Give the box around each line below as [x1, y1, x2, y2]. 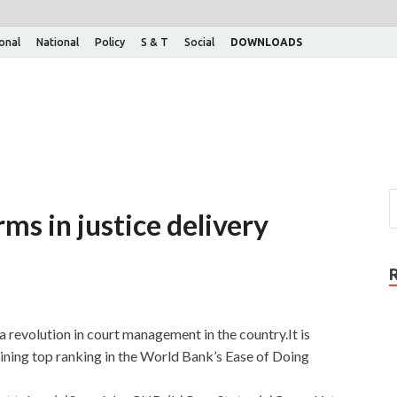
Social [184, 35, 214, 48]
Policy [95, 35, 125, 48]
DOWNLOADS [230, 35, 302, 48]
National [36, 35, 79, 48]
